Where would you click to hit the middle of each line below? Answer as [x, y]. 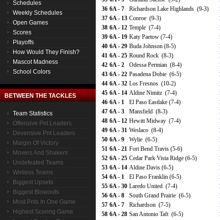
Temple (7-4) [145, 27]
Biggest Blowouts [36, 192]
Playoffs [23, 42]
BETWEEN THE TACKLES [40, 96]
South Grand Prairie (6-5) [160, 195]
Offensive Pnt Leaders [42, 123]
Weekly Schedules [38, 13]
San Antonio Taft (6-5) [156, 214]
